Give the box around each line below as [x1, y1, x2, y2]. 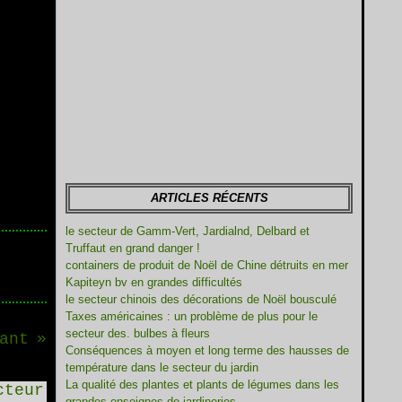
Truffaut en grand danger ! [66, 241, 200, 255]
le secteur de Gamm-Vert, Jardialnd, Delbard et [66, 224, 310, 238]
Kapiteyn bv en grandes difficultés [66, 275, 242, 289]
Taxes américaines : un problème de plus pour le [66, 310, 318, 323]
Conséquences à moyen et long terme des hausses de [66, 344, 349, 357]
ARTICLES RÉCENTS [150, 191, 268, 205]
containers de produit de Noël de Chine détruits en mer [66, 258, 348, 272]
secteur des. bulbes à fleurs [66, 327, 210, 340]
